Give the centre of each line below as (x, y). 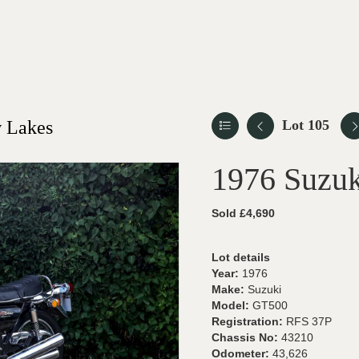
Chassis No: (246, 337)
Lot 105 (306, 125)
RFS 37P (309, 321)
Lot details (241, 257)
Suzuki (264, 289)
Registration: (249, 321)
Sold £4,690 (243, 213)
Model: (232, 305)
